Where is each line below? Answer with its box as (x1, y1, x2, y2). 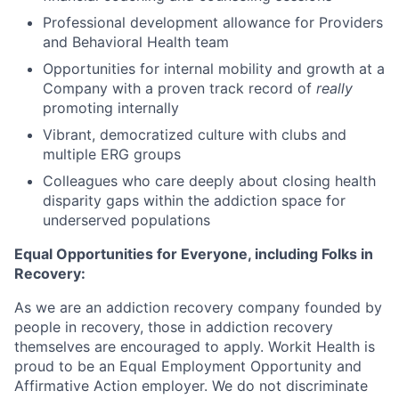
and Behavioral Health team (43, 33, 229, 51)
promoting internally (43, 99, 179, 117)
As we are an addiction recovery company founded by (14, 298, 382, 316)
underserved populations (43, 211, 210, 229)
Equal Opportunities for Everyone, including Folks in (14, 245, 373, 263)
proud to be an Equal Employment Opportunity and (14, 357, 362, 375)
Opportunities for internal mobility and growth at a (43, 60, 385, 77)
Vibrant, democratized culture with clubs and (43, 126, 346, 143)
